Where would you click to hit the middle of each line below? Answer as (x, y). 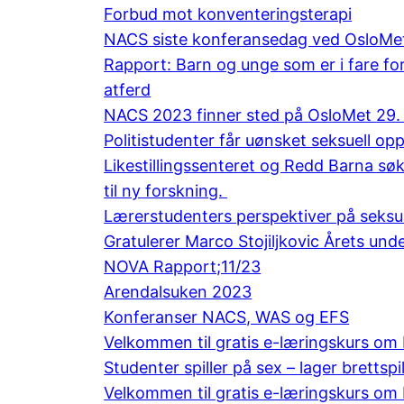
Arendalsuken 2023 (178, 291)
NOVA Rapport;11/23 (183, 266)
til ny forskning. (166, 190)
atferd (128, 89)
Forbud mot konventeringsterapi (228, 14)
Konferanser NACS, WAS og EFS (227, 317)
